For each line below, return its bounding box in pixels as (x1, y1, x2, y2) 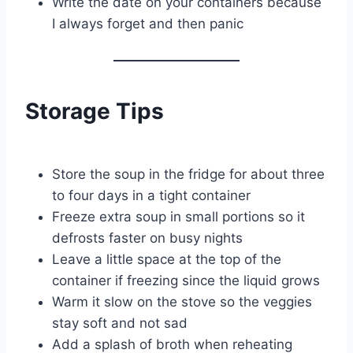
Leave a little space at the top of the (52, 251, 281, 267)
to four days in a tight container (52, 187, 251, 203)
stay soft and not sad (52, 314, 188, 331)
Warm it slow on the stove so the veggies (52, 293, 312, 310)
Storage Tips (25, 97, 164, 124)
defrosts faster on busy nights (52, 229, 243, 246)
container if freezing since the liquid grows (52, 272, 320, 288)
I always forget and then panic (52, 15, 243, 32)
